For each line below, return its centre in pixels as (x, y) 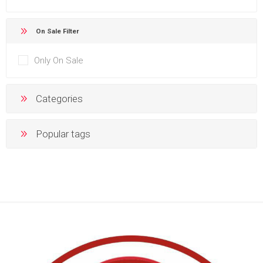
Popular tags (63, 134)
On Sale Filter (58, 31)
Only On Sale (59, 60)
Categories (59, 98)
